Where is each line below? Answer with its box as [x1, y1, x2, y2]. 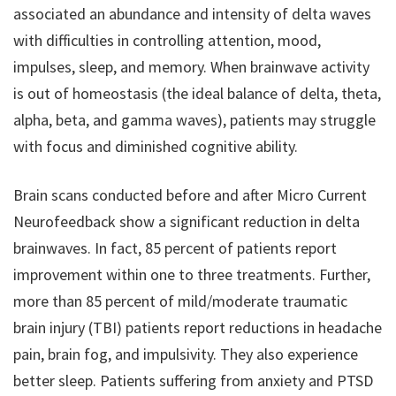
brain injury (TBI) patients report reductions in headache [13, 317, 382, 338]
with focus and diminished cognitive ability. [13, 136, 298, 156]
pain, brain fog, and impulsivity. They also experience [13, 344, 358, 364]
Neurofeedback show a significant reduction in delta [13, 211, 360, 232]
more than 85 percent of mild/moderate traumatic [13, 291, 347, 311]
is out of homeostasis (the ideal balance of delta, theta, [13, 83, 381, 103]
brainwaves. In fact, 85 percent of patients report [13, 238, 337, 258]
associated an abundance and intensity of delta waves [13, 4, 371, 24]
